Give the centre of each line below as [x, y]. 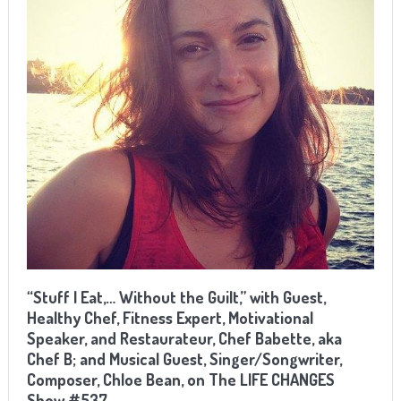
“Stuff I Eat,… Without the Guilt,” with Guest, [176, 298]
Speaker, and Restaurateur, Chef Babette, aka [184, 339]
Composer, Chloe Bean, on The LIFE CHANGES [180, 380]
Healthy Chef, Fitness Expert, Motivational [170, 318]
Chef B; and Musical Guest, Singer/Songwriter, [184, 359]
